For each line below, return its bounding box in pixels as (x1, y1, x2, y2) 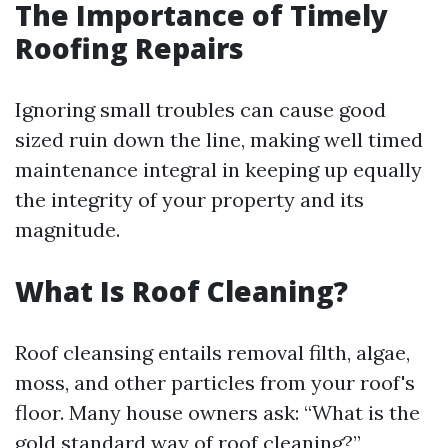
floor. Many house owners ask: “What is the (15, 400, 420, 425)
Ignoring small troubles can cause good (15, 97, 386, 122)
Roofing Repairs (15, 29, 244, 67)
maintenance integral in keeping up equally (15, 157, 422, 182)
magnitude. (15, 217, 120, 242)
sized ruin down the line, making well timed (15, 127, 423, 152)
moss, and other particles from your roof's (15, 370, 415, 395)
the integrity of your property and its (15, 187, 364, 212)
